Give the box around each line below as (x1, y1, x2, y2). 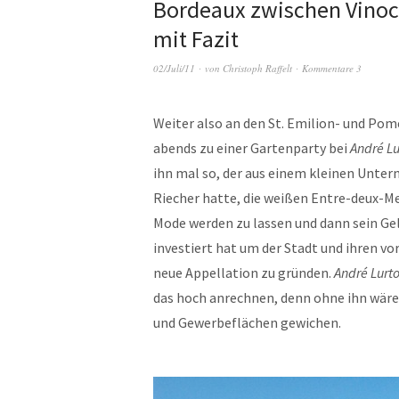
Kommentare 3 (302, 61, 362, 75)
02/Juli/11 (153, 61, 195, 75)
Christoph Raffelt (223, 61, 292, 75)
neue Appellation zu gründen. (153, 264, 334, 281)
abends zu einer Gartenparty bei (153, 139, 350, 157)
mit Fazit (153, 24, 239, 53)
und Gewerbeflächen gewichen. (153, 313, 341, 331)
